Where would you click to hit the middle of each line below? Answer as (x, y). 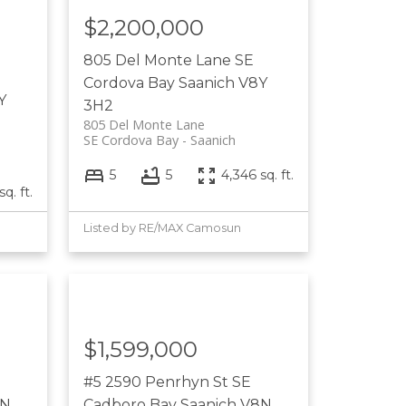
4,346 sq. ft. (258, 175)
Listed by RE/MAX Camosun (163, 227)
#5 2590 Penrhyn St (158, 382)
